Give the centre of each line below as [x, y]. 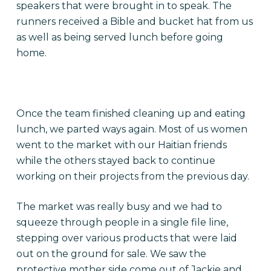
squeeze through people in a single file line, [122, 222]
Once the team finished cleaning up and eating [131, 113]
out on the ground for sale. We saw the [111, 254]
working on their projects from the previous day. [132, 176]
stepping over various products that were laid [126, 238]
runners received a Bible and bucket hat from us [134, 21]
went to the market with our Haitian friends [121, 145]
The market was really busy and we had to [119, 207]
